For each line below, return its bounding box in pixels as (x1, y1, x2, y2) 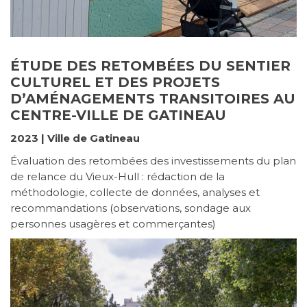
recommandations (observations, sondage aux (10, 201, 251, 215)
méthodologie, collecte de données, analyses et (10, 186, 260, 199)
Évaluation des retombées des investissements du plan (10, 154, 296, 168)
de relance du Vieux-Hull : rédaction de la (10, 170, 225, 184)
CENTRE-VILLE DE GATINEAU (10, 107, 226, 124)
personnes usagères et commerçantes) (10, 217, 216, 231)
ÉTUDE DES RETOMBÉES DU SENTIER (10, 58, 291, 75)
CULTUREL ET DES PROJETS (10, 74, 220, 91)
